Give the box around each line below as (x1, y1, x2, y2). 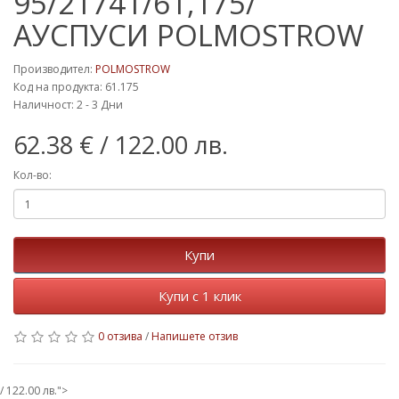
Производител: (13, 61, 95, 77)
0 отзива (98, 329, 142, 344)
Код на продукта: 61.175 (13, 79, 139, 94)
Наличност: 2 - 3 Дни (13, 97, 123, 112)
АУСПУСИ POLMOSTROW (13, 15, 363, 55)
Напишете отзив (151, 329, 238, 344)
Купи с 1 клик (158, 287, 241, 305)
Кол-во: (13, 167, 52, 183)
